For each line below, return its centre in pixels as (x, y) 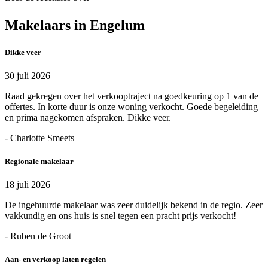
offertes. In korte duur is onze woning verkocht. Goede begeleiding (131, 106)
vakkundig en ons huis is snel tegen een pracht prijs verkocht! (121, 216)
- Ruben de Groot (38, 236)
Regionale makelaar (39, 162)
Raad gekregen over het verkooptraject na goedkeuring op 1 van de (132, 96)
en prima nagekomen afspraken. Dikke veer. (88, 117)
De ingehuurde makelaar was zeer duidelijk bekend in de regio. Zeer (134, 205)
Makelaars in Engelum (75, 25)
